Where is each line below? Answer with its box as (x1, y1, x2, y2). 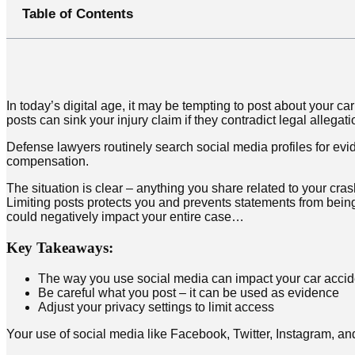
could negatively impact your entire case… (6, 210, 244, 224)
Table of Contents (22, 6, 133, 22)
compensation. (6, 155, 89, 169)
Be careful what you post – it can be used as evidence (38, 285, 339, 300)
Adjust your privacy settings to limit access (38, 300, 274, 314)
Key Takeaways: (6, 239, 113, 256)
